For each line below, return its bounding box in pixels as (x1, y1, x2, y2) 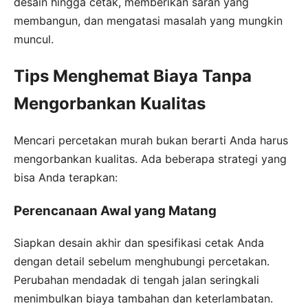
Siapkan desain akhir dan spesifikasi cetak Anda (14, 236, 264, 250)
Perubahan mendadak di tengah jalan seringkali (14, 273, 259, 287)
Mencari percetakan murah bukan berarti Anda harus (14, 133, 288, 147)
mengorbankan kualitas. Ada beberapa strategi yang (14, 151, 287, 166)
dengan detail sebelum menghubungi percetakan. (14, 254, 269, 269)
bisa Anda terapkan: (14, 170, 118, 184)
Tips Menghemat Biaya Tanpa (14, 66, 252, 87)
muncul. (14, 32, 54, 47)
